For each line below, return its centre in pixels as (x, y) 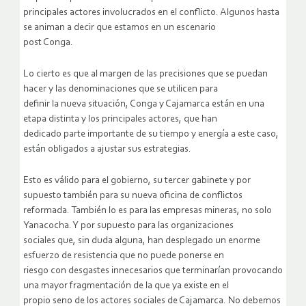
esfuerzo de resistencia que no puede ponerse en (124, 256)
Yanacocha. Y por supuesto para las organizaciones (128, 226)
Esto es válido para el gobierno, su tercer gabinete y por (137, 181)
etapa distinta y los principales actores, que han (120, 120)
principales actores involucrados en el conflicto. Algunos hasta (151, 13)
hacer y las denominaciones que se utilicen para (121, 89)
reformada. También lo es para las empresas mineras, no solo (148, 211)
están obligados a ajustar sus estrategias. (107, 150)
